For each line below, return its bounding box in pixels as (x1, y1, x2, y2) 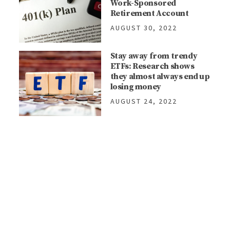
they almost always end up (110, 71, 210, 82)
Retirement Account (110, 8, 189, 19)
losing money (110, 82, 161, 92)
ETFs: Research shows (110, 61, 195, 72)
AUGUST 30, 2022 (110, 23, 177, 33)
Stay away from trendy (110, 51, 198, 62)
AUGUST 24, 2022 (110, 97, 177, 106)
